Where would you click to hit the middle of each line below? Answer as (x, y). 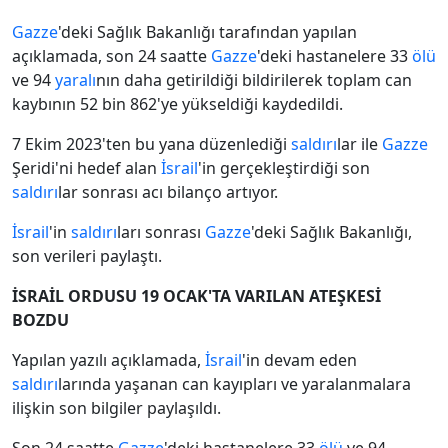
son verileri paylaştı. (87, 256)
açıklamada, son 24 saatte (111, 56)
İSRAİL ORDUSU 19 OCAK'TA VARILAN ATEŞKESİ (196, 296)
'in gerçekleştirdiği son (284, 168)
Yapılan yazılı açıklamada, (108, 360)
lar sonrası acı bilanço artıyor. (168, 192)
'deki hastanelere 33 (334, 56)
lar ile (359, 144)
